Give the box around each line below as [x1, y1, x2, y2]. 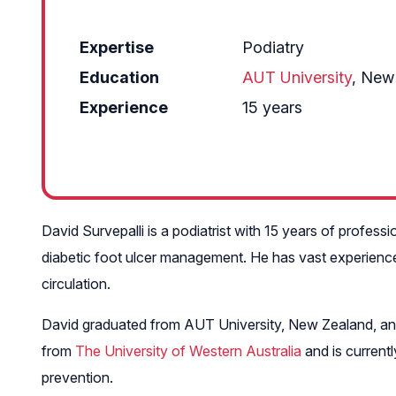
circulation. [42, 274, 110, 293]
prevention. [42, 368, 113, 386]
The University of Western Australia [75, 341, 301, 360]
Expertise [80, 37, 154, 57]
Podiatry [242, 37, 304, 57]
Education [80, 67, 159, 87]
